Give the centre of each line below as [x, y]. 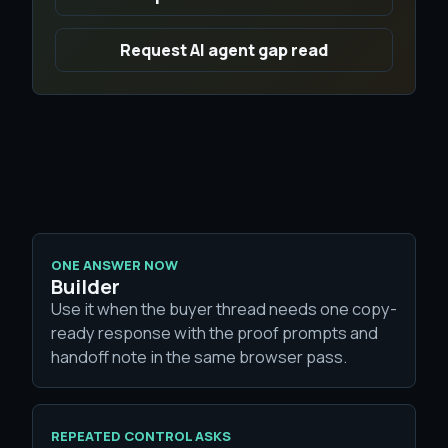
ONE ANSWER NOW [114, 265]
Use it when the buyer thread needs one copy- [224, 308]
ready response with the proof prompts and [214, 332]
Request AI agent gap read [224, 50]
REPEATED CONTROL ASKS [141, 436]
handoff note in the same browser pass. [199, 356]
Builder [85, 286]
